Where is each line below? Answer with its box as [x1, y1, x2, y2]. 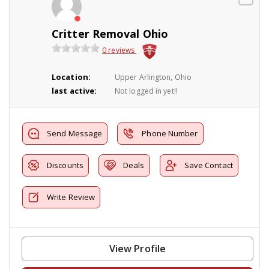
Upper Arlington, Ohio [114, 71, 192, 82]
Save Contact [184, 159, 233, 171]
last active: [52, 85, 97, 96]
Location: [52, 71, 91, 82]
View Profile [109, 241, 166, 255]
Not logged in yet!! [114, 85, 178, 96]
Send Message [47, 127, 103, 139]
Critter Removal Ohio [52, 26, 168, 41]
